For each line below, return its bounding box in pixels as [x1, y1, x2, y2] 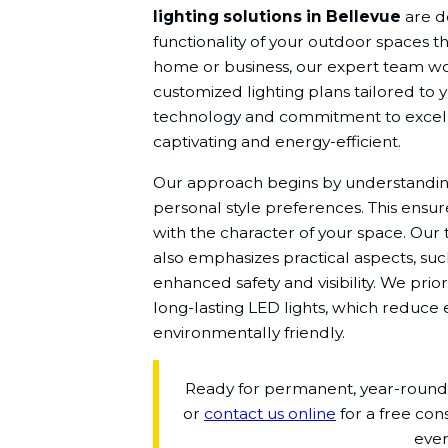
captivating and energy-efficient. [152, 132, 401, 152]
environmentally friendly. [152, 322, 345, 342]
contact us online [204, 403, 336, 423]
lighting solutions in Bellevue [152, 7, 401, 27]
